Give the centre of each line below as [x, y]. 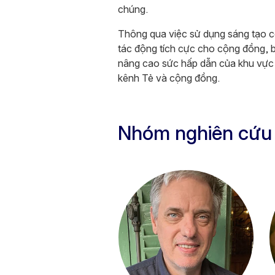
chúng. [133, 9]
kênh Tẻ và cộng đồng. [169, 78]
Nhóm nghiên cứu [195, 133]
